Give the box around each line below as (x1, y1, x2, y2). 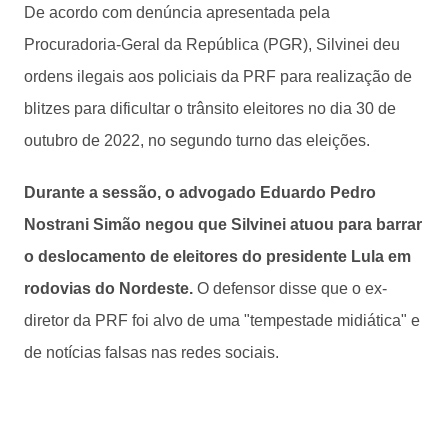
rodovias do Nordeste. (24, 279, 197, 297)
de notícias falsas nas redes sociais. (24, 343, 279, 361)
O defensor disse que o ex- (197, 279, 387, 297)
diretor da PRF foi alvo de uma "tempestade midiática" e (24, 311, 420, 329)
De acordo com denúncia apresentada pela (24, 3, 330, 21)
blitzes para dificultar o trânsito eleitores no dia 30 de (24, 99, 396, 117)
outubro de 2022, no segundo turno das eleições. (24, 131, 374, 149)
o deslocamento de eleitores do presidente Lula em (24, 247, 411, 265)
